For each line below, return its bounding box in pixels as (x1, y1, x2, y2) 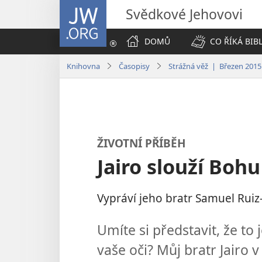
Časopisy (119, 60, 150, 71)
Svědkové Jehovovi (126, 5, 243, 23)
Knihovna (67, 60, 100, 71)
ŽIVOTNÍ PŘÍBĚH (97, 135, 186, 151)
